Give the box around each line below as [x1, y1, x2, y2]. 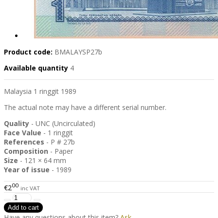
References [4, 137, 44, 147]
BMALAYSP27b [54, 47, 102, 57]
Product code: [4, 47, 53, 57]
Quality [4, 119, 29, 128]
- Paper [48, 146, 73, 156]
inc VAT [20, 184, 40, 192]
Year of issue [4, 165, 50, 175]
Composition [4, 146, 48, 156]
